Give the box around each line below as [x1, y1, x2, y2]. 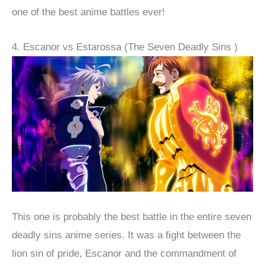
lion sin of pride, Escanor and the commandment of [12, 248, 237, 260]
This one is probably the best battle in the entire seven [12, 211, 251, 223]
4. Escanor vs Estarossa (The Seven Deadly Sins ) [12, 41, 238, 53]
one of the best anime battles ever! [12, 7, 165, 18]
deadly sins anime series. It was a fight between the [12, 230, 241, 241]
